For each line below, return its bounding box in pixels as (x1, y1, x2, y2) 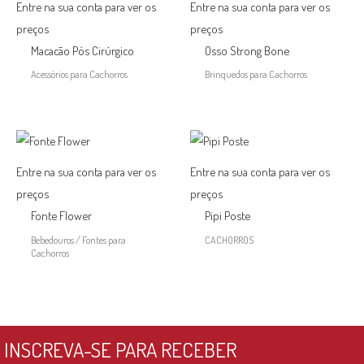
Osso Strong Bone (204, 43, 289, 58)
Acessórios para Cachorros (30, 67, 128, 81)
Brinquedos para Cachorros (204, 67, 307, 81)
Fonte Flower (30, 208, 92, 223)
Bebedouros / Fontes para (30, 232, 126, 246)
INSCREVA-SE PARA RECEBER (4, 336, 236, 362)
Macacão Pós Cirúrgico (30, 43, 134, 58)
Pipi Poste (204, 208, 250, 223)
